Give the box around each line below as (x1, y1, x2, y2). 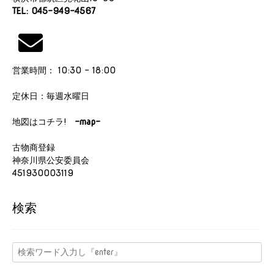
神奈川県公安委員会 (12, 155, 89, 165)
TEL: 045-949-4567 (12, 6, 95, 16)
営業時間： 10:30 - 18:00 (12, 65, 116, 75)
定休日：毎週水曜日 (12, 91, 89, 101)
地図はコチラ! (12, 116, 66, 127)
